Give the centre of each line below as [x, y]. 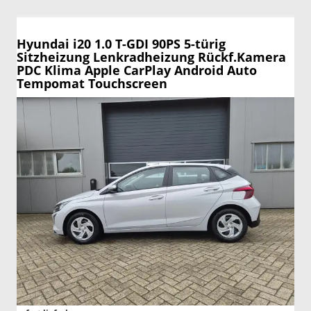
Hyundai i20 [54, 43]
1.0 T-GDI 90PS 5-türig [160, 43]
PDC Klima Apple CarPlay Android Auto [137, 70]
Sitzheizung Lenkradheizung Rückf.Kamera [151, 57]
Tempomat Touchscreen [92, 83]
